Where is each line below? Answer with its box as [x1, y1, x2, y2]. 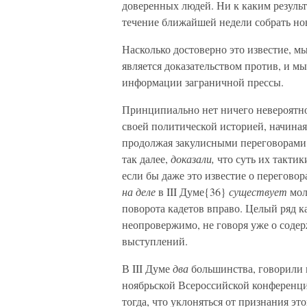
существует [229, 184, 287, 199]
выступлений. [122, 234, 188, 248]
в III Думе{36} [156, 184, 229, 199]
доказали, [171, 151, 214, 166]
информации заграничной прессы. [122, 75, 284, 89]
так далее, [122, 151, 171, 166]
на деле [122, 184, 156, 199]
